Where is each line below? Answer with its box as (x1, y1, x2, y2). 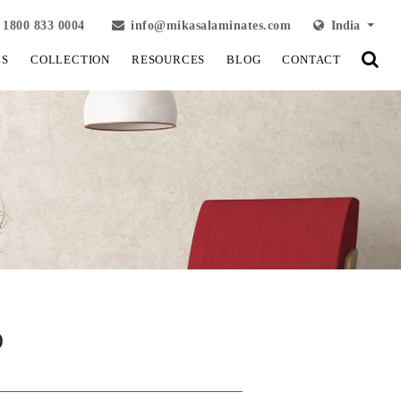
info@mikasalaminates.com (131, 19, 292, 32)
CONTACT (282, 53, 341, 66)
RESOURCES (131, 53, 206, 66)
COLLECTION (30, 53, 110, 66)
